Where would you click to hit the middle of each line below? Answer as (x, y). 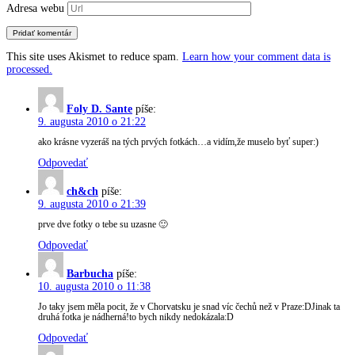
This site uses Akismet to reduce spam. (94, 57)
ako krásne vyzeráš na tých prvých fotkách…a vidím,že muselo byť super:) (178, 143)
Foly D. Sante (99, 109)
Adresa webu (35, 8)
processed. (29, 70)
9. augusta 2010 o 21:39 (92, 204)
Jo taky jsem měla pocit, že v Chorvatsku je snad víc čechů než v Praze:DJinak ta (189, 307)
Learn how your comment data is (256, 57)
